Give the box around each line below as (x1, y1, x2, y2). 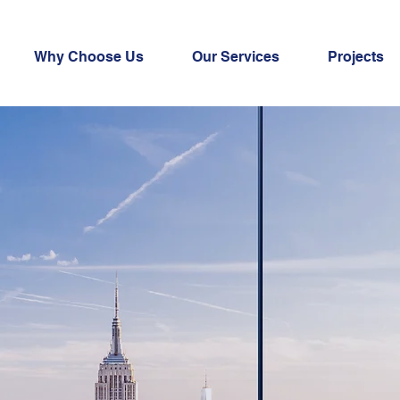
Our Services (192, 48, 279, 65)
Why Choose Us (34, 48, 144, 65)
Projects (328, 48, 384, 65)
